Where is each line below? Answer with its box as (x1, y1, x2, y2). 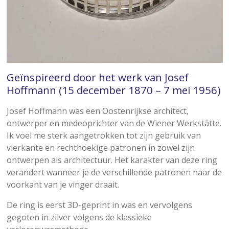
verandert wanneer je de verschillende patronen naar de (6, 167, 222, 178)
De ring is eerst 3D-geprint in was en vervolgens (6, 199, 192, 211)
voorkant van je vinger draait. (6, 179, 119, 190)
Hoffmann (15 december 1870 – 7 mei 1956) (6, 83, 221, 97)
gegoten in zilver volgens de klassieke (6, 212, 152, 223)
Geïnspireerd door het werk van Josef (6, 70, 189, 84)
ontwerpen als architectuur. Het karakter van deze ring (6, 154, 217, 166)
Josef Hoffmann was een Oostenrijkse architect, (6, 105, 189, 117)
